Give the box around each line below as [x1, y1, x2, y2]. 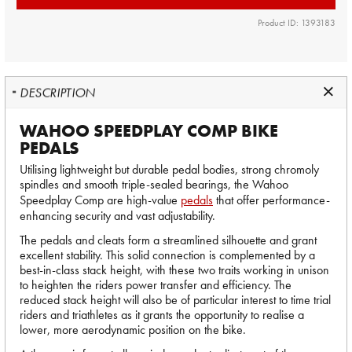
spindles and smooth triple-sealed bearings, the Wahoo [20, 176, 288, 192]
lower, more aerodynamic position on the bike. [20, 321, 246, 338]
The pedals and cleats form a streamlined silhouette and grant [20, 232, 317, 248]
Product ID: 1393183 [258, 16, 335, 29]
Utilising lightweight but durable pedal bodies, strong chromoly [20, 161, 319, 178]
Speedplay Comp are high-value [20, 192, 181, 208]
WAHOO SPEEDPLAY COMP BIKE [20, 119, 278, 142]
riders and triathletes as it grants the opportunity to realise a [20, 306, 304, 323]
